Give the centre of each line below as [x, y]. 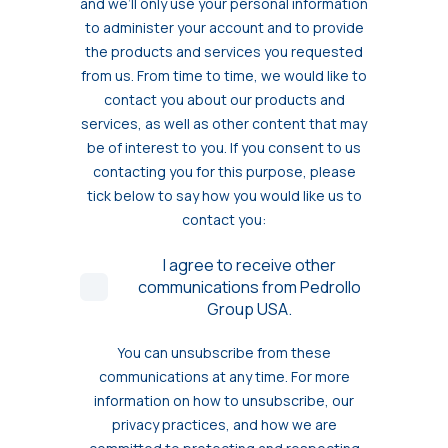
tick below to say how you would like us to [224, 196]
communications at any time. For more [224, 377]
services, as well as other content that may [224, 124]
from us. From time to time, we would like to [224, 76]
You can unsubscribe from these [224, 353]
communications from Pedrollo [249, 287]
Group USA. [249, 309]
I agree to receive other [249, 265]
